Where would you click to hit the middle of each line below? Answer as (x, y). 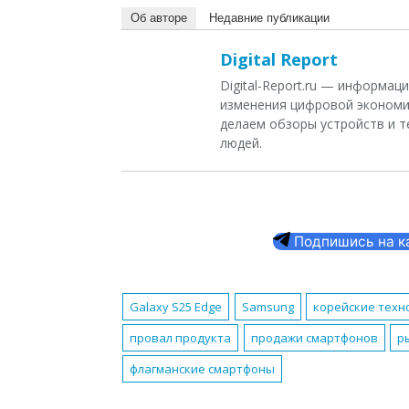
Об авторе (159, 18)
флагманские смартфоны (203, 369)
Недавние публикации (269, 18)
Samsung (267, 307)
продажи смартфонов (314, 338)
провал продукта (181, 338)
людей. (241, 143)
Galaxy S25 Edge (176, 307)
